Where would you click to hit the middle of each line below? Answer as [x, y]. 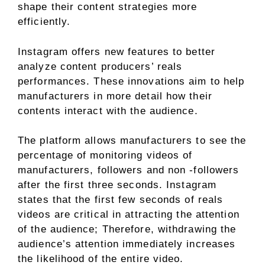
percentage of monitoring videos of [105, 155]
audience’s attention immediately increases [127, 244]
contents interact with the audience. [108, 111]
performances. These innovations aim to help [131, 81]
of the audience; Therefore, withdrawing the [127, 229]
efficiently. [44, 22]
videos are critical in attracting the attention [129, 214]
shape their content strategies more [108, 7]
